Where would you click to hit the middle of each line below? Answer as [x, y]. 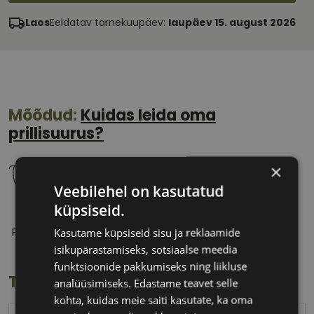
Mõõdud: [45, 116]
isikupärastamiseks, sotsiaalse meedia [146, 249]
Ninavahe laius [157, 233]
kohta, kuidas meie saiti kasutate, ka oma [153, 300]
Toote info [48, 282]
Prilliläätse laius [52, 233]
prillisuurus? [56, 134]
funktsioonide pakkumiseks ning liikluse [151, 266]
